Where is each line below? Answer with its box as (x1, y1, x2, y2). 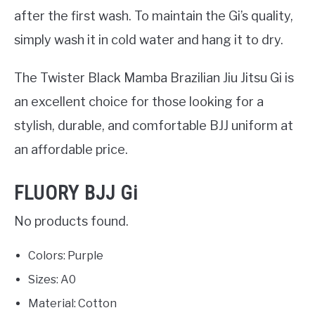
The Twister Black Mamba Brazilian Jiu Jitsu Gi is (14, 70, 294, 86)
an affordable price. (14, 142, 128, 157)
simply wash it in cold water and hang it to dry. (14, 32, 283, 48)
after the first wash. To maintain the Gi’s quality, (14, 8, 293, 24)
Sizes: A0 (28, 272, 76, 286)
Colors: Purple (28, 248, 103, 262)
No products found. (14, 213, 129, 229)
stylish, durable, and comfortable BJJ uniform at (14, 118, 293, 134)
